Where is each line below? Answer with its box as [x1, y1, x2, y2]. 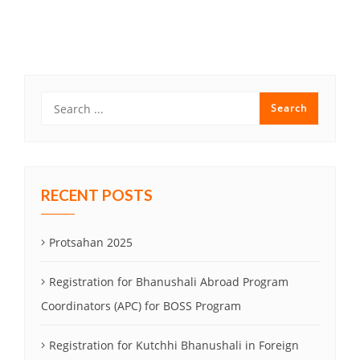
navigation [23, 19, 116, 43]
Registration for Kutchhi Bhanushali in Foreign [49, 337, 299, 353]
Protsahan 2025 [49, 235, 133, 250]
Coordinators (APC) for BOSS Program [41, 298, 241, 313]
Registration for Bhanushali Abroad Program [49, 274, 288, 289]
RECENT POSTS [41, 186, 153, 204]
